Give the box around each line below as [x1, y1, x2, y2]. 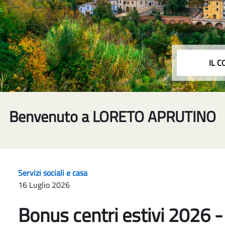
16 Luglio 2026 [18, 179, 70, 191]
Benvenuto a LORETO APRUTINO [9, 105, 216, 129]
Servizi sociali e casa [18, 167, 87, 179]
